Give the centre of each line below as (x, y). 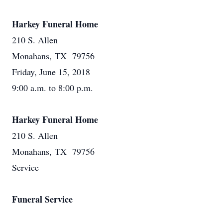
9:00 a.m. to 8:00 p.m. (53, 88)
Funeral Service (42, 199)
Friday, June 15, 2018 (51, 72)
